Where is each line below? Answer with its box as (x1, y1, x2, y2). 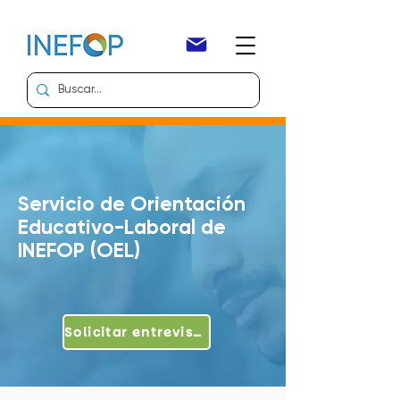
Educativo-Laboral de (18, 218, 226, 238)
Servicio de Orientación (18, 195, 246, 215)
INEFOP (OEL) (18, 241, 140, 262)
